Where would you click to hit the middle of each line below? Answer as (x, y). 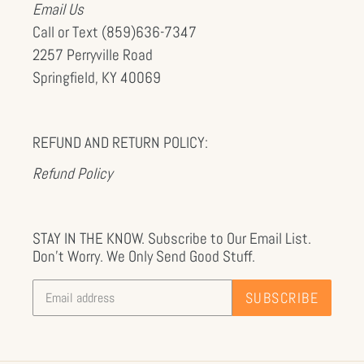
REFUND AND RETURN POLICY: (120, 143)
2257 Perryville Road (93, 55)
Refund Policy (72, 173)
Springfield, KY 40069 (97, 78)
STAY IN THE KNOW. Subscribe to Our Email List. (172, 238)
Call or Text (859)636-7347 (115, 32)
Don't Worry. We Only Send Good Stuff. (144, 256)
